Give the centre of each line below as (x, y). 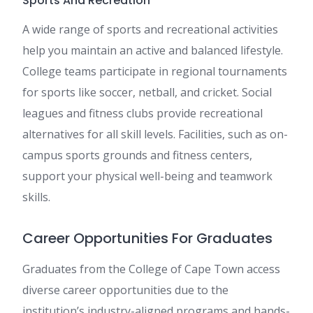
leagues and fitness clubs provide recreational (143, 114)
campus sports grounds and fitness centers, (137, 155)
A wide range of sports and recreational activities (150, 30)
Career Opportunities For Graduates (147, 239)
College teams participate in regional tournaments (155, 72)
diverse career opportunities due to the (125, 290)
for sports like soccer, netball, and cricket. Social (147, 93)
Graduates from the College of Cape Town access (151, 269)
